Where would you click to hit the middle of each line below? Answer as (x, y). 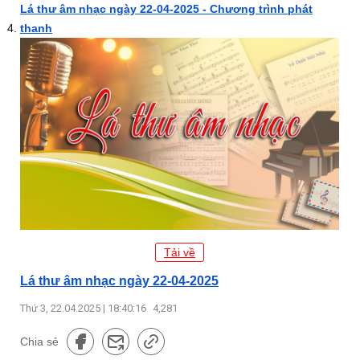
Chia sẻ (39, 341)
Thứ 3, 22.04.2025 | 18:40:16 (84, 308)
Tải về (180, 253)
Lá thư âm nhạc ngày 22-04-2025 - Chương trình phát (166, 9)
